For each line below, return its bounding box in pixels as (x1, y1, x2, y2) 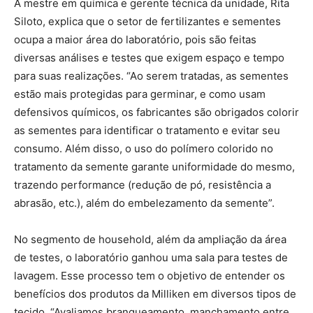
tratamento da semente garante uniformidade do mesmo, (14, 159, 295, 173)
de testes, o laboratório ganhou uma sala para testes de (14, 250, 288, 264)
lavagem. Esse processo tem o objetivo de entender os (14, 268, 285, 282)
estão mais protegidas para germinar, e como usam (14, 87, 265, 101)
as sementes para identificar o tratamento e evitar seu (14, 123, 280, 137)
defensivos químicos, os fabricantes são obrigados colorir (14, 105, 299, 119)
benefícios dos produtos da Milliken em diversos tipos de (14, 286, 296, 300)
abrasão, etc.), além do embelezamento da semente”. (14, 196, 277, 210)
